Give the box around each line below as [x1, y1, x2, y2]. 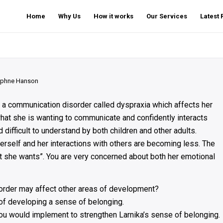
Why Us [58, 12, 81, 20]
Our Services [146, 12, 187, 20]
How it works [94, 12, 133, 20]
